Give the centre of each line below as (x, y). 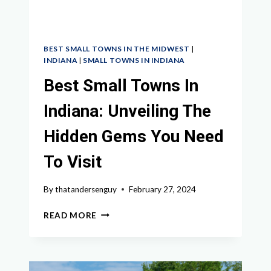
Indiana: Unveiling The (127, 111)
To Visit (73, 162)
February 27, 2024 (163, 189)
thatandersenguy (86, 189)
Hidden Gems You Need (134, 136)
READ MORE (70, 215)
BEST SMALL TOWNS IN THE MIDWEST (117, 49)
